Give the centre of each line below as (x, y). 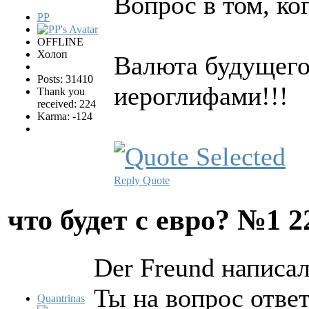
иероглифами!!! (201, 96)
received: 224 (67, 103)
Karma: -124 (65, 116)
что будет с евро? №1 (148, 219)
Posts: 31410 (65, 79)
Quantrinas (61, 298)
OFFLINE (60, 41)
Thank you (61, 91)
